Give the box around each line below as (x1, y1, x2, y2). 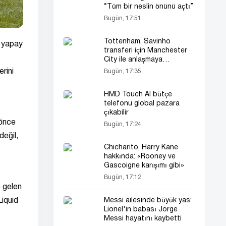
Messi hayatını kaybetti (104, 215, 182, 222)
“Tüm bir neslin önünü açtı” (104, 4, 193, 10)
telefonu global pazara (104, 100, 180, 107)
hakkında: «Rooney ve (104, 153, 176, 160)
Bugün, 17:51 (104, 16, 141, 21)
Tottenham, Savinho (104, 38, 171, 45)
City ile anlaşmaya (104, 56, 162, 63)
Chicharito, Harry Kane (104, 144, 178, 151)
